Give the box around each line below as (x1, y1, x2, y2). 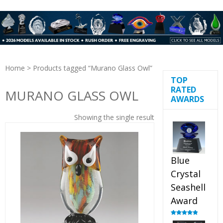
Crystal (170, 168, 201, 180)
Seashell (170, 181, 206, 194)
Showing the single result (74, 112, 154, 122)
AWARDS (170, 94, 204, 105)
